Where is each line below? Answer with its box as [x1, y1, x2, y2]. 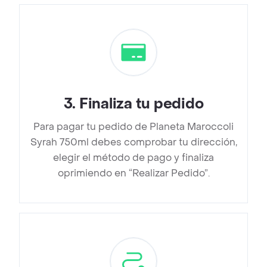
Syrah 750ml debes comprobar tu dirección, [30, 136, 237, 149]
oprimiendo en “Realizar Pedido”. [57, 167, 210, 180]
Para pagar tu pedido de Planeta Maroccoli [33, 120, 234, 133]
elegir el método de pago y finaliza [53, 151, 214, 164]
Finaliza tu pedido [79, 95, 204, 114]
